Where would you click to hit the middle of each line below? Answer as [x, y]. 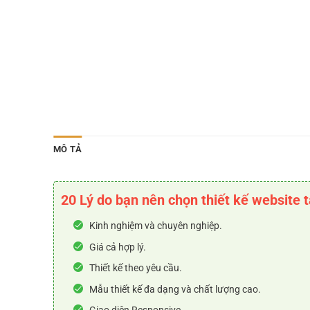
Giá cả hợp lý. [118, 247]
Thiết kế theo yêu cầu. [136, 268]
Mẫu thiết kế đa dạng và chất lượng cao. [175, 289]
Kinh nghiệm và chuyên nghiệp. [156, 226]
